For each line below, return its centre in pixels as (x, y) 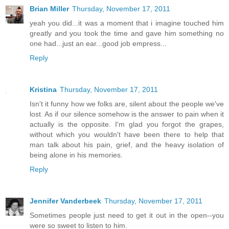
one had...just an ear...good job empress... (98, 44)
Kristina (43, 90)
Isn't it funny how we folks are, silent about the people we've (127, 104)
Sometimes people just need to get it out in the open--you (127, 215)
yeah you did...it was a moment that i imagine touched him (127, 23)
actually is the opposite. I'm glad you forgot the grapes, (127, 124)
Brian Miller (49, 9)
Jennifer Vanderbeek (65, 201)
